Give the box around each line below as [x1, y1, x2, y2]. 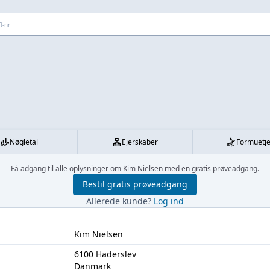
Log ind [154, 195, 184, 207]
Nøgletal [10, 137, 39, 147]
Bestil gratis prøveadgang [83, 178, 187, 190]
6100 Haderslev [74, 248, 136, 260]
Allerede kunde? [86, 195, 154, 207]
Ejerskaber [121, 137, 158, 147]
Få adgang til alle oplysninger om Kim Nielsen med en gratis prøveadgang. [11, 163, 259, 174]
